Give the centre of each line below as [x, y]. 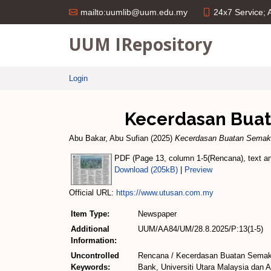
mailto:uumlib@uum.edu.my [134, 12]
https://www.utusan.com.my [165, 192]
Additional [90, 229]
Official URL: [93, 192]
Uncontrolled [95, 255]
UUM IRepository [141, 44]
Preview [198, 169]
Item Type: [90, 214]
